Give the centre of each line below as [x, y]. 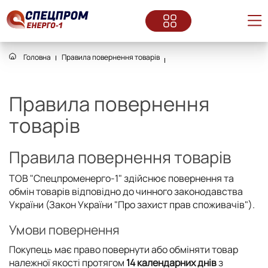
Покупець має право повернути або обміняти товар [124, 249]
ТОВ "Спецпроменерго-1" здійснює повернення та [121, 178]
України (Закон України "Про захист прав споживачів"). [132, 205]
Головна [36, 57]
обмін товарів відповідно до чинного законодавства [126, 191]
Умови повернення [64, 230]
